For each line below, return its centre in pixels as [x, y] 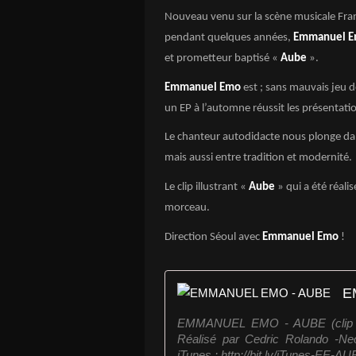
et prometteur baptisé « [221, 58]
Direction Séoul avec [213, 237]
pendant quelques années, [229, 38]
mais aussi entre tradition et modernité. [258, 158]
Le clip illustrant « [205, 187]
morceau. [187, 207]
